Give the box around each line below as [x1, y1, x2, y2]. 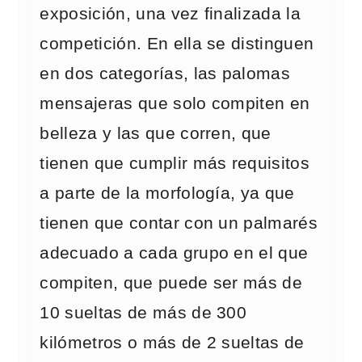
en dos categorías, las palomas [40, 64, 291, 83]
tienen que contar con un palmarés [40, 213, 318, 233]
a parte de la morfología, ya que [40, 183, 295, 203]
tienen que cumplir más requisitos [40, 154, 310, 173]
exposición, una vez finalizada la [40, 4, 301, 23]
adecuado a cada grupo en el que [40, 243, 309, 263]
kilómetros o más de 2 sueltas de [40, 333, 305, 352]
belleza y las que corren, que [40, 124, 271, 143]
